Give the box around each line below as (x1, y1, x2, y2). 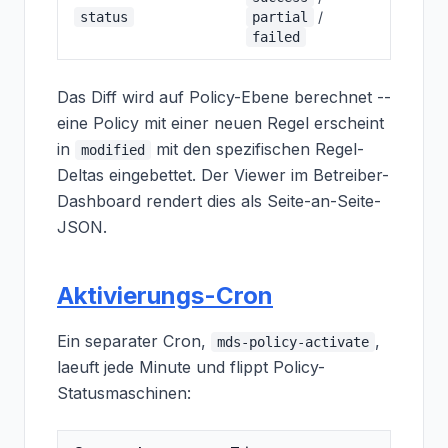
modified (81, 142, 145, 158)
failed (252, 29, 300, 45)
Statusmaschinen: (57, 383, 191, 403)
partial (252, 9, 308, 25)
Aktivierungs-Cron (57, 281, 273, 310)
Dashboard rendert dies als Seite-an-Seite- (57, 191, 381, 211)
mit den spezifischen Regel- (151, 139, 364, 159)
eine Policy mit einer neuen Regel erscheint (57, 113, 384, 133)
